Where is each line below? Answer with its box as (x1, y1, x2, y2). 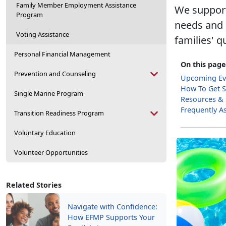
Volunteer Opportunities (14, 148, 88, 157)
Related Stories (6, 180, 62, 190)
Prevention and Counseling (14, 69, 96, 78)
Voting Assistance (16, 30, 69, 39)
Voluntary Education (14, 128, 76, 137)
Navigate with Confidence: (68, 202, 157, 211)
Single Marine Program (14, 89, 83, 98)
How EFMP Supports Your (68, 212, 155, 222)
